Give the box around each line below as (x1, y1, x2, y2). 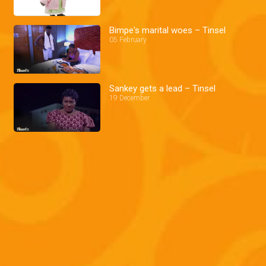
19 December (109, 93, 150, 102)
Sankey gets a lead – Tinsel (109, 83, 216, 94)
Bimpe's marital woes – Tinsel (109, 24, 226, 36)
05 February (109, 35, 147, 44)
